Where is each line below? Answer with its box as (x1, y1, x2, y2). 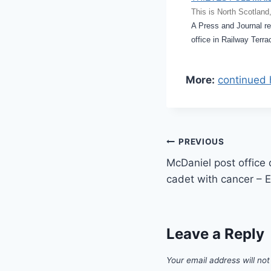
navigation (166, 160, 252, 181)
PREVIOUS (178, 137, 224, 147)
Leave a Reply (166, 225, 264, 243)
